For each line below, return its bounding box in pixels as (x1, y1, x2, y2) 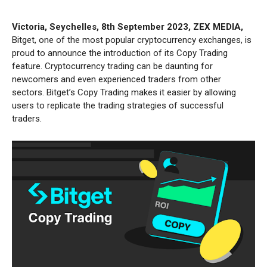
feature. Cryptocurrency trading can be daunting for (12, 60, 213, 72)
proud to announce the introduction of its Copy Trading (12, 47, 228, 58)
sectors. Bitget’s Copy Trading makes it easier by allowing (12, 86, 236, 98)
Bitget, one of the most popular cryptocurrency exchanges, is (12, 34, 252, 45)
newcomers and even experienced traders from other (12, 73, 221, 85)
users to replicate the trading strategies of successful (12, 100, 223, 111)
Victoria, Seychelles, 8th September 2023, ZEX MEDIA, (12, 21, 243, 32)
